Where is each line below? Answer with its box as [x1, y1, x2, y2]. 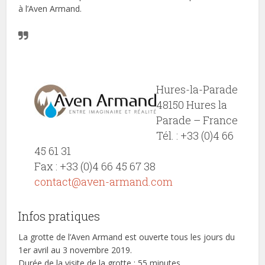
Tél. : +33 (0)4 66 [156, 128, 234, 143]
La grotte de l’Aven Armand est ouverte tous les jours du [18, 231, 235, 243]
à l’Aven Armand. [18, 3, 82, 15]
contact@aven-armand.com [34, 174, 173, 189]
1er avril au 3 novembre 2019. [18, 244, 132, 256]
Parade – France [156, 113, 238, 128]
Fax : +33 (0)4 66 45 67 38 [34, 159, 156, 174]
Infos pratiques [18, 208, 101, 224]
